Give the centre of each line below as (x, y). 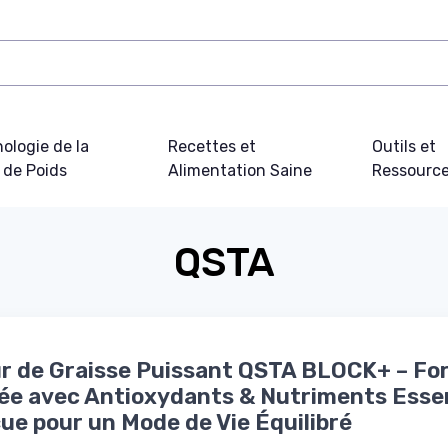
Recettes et (211, 146)
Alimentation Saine (239, 170)
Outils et (404, 146)
